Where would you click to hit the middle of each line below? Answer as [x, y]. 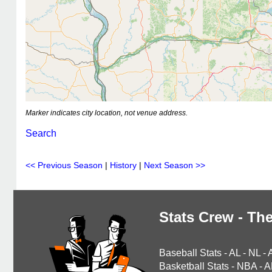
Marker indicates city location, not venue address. [107, 113]
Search [41, 133]
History [123, 165]
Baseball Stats [190, 253]
